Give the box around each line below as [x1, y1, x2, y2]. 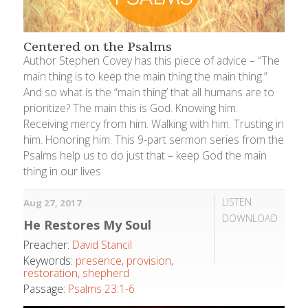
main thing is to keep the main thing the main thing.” [23, 69, 268, 85]
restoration [23, 265, 78, 280]
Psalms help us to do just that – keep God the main [23, 148, 267, 164]
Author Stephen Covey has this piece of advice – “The [23, 53, 280, 69]
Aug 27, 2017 [23, 196, 82, 209]
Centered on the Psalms [23, 38, 173, 56]
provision [126, 252, 172, 268]
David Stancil [72, 236, 133, 252]
